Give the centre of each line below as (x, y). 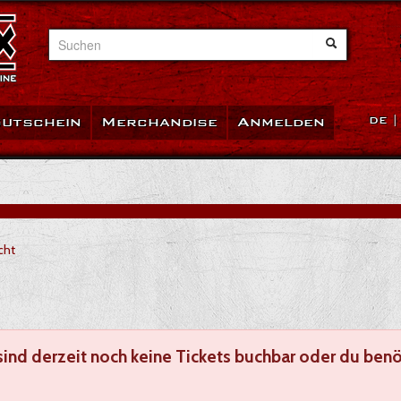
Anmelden (281, 122)
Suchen (69, 38)
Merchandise (159, 122)
